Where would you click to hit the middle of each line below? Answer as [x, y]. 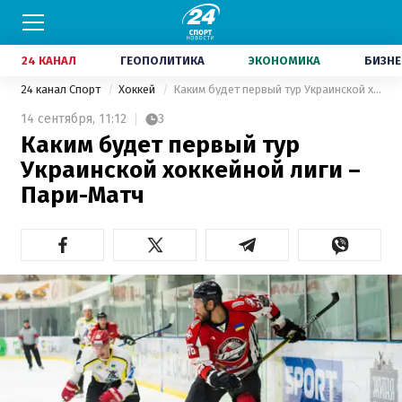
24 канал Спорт [62, 89]
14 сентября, [58, 119]
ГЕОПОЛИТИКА [162, 61]
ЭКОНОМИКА [284, 61]
